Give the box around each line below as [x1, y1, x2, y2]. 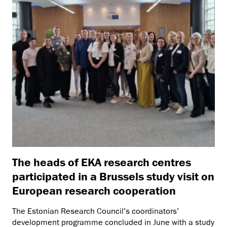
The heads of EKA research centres [12, 155, 191, 168]
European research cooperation [12, 183, 176, 197]
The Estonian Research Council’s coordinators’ [12, 206, 179, 216]
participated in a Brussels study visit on [12, 169, 214, 182]
